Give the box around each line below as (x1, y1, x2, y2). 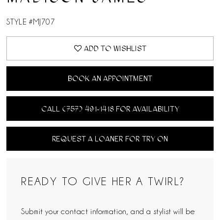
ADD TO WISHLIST (83, 44, 146, 54)
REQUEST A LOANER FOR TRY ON (52, 134, 168, 144)
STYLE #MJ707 (6, 18, 55, 27)
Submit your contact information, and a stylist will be (21, 207, 195, 216)
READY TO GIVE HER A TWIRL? (21, 175, 185, 188)
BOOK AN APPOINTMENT (68, 74, 152, 83)
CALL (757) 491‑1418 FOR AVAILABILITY (41, 104, 179, 113)
